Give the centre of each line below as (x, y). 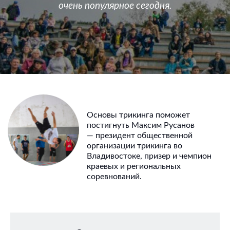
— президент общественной (140, 136)
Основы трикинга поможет (139, 115)
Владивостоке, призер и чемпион (149, 156)
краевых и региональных (134, 167)
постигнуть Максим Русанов (141, 126)
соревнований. (114, 177)
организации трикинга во (135, 146)
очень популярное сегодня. (115, 6)
